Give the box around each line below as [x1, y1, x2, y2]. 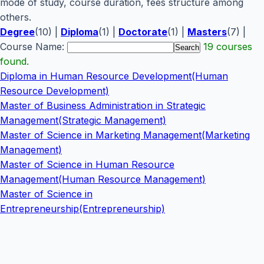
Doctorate [118, 26, 167, 38]
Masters [187, 26, 227, 38]
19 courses [203, 41, 252, 53]
